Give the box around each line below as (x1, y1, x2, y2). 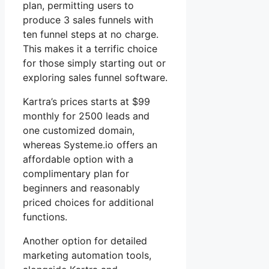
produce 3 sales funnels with (23, 13, 153, 26)
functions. (23, 210, 67, 223)
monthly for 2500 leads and (23, 109, 150, 122)
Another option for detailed (23, 234, 147, 247)
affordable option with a (23, 153, 133, 165)
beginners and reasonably (23, 181, 140, 194)
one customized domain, (23, 124, 134, 136)
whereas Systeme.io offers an (23, 138, 157, 151)
